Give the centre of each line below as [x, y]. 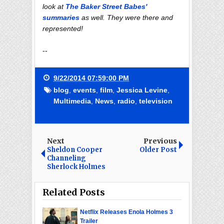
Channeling [66, 158]
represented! [63, 28]
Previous [160, 141]
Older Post [158, 149]
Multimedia [72, 101]
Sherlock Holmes [76, 166]
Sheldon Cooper [75, 149]
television [156, 101]
